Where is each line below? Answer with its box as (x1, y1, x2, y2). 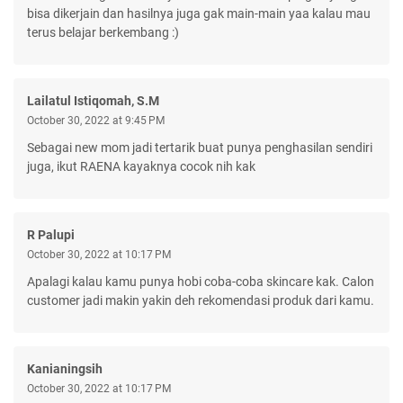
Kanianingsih (27, 361, 103, 376)
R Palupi (27, 227, 75, 242)
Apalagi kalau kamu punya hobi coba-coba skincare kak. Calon (27, 273, 374, 289)
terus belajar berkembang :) (27, 24, 179, 40)
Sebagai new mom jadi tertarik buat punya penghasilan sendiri (27, 139, 372, 155)
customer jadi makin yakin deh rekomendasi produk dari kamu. (27, 292, 374, 308)
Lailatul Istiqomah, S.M (27, 93, 159, 108)
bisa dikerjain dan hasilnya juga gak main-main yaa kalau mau (27, 5, 371, 21)
